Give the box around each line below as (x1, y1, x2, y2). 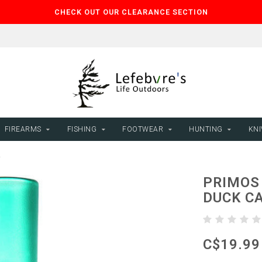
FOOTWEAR (122, 125, 164, 133)
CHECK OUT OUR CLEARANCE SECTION (54, 8, 208, 16)
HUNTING (189, 125, 223, 133)
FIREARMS (4, 125, 42, 133)
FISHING (67, 125, 97, 133)
